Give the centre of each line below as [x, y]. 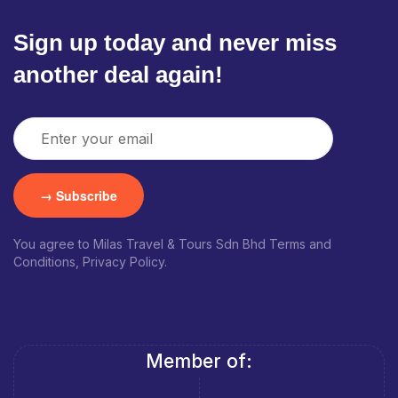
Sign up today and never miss [175, 43]
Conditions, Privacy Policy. [90, 262]
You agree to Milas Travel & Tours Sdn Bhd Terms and [172, 244]
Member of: [199, 361]
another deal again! [118, 75]
